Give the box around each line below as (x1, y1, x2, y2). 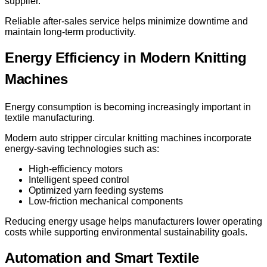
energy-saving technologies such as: (5, 143, 159, 154)
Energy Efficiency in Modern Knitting (5, 49, 247, 66)
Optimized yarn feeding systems (29, 185, 163, 195)
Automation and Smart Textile (5, 249, 199, 266)
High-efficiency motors (29, 163, 123, 174)
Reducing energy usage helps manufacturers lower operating (5, 216, 262, 226)
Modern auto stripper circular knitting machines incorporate (5, 132, 252, 143)
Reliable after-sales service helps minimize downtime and (5, 15, 248, 26)
